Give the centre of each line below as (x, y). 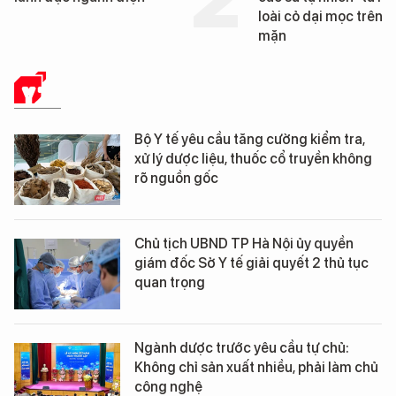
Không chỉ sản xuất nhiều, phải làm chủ (256, 368)
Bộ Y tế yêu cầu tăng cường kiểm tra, (250, 140)
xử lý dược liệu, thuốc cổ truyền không (253, 159)
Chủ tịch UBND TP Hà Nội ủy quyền (244, 244)
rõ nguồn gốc (176, 179)
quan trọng (170, 283)
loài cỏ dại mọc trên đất (90, 17)
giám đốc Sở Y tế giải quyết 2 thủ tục (251, 263)
